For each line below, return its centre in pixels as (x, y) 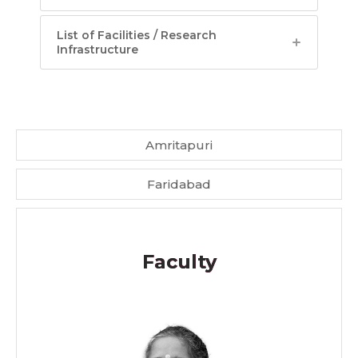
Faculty (179, 262)
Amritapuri (179, 145)
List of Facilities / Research (137, 36)
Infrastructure (97, 50)
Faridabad (179, 185)
